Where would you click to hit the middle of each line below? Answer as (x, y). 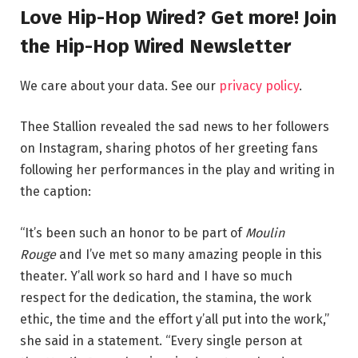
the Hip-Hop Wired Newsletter (155, 46)
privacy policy (259, 86)
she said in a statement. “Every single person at (161, 340)
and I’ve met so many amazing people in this (189, 254)
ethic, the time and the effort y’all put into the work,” (175, 319)
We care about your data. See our (119, 86)
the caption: (56, 192)
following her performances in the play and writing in (177, 170)
